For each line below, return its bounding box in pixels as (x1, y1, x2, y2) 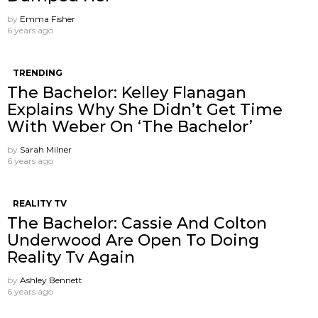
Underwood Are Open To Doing (7, 230, 259, 250)
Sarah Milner (20, 143, 72, 155)
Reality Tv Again (7, 247, 135, 267)
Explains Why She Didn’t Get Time (7, 99, 283, 119)
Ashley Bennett (20, 274, 82, 285)
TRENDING (13, 67, 62, 78)
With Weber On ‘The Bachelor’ (7, 116, 253, 136)
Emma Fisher (20, 13, 75, 24)
